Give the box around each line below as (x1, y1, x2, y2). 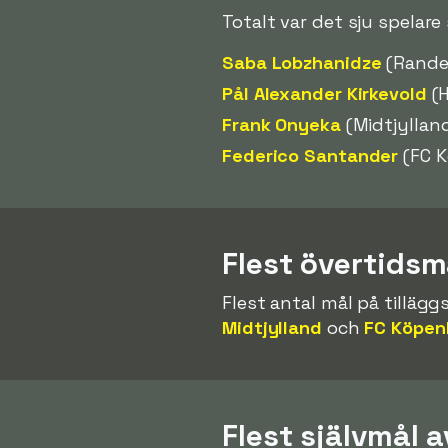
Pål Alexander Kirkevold (222, 81, 427, 105)
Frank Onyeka (222, 112, 341, 136)
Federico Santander (222, 143, 399, 167)
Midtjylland (222, 315, 322, 339)
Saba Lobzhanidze (222, 50, 382, 74)
